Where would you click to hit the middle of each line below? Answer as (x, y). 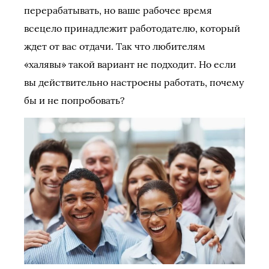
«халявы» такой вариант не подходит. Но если (130, 64)
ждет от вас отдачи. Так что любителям (115, 46)
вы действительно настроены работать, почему (134, 82)
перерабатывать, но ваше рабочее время (118, 10)
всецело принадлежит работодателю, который (132, 28)
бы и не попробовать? (74, 100)
